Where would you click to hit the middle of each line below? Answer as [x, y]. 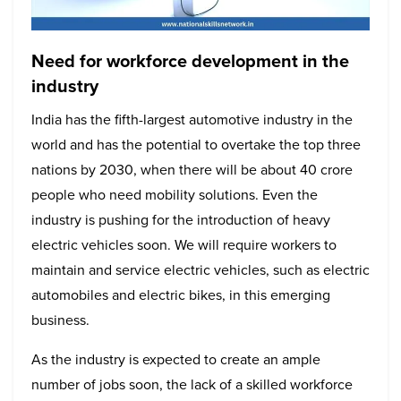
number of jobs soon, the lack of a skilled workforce [192, 384]
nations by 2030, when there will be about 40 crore [192, 169]
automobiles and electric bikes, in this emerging [181, 294]
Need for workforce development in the [190, 60]
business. [60, 320]
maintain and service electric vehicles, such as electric [200, 269]
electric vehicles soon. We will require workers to [184, 244]
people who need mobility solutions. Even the [175, 194]
